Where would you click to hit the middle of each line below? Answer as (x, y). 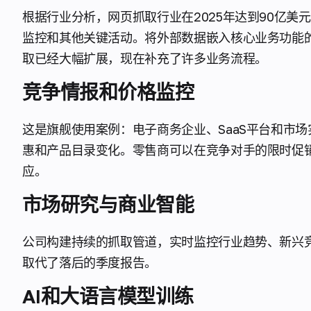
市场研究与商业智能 (108, 204)
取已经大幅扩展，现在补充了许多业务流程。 (145, 58)
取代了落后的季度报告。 (90, 262)
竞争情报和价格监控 (108, 92)
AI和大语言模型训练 (108, 296)
